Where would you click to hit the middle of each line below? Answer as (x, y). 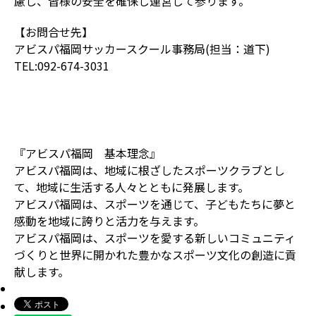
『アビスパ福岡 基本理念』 (87, 153)
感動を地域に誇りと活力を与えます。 (109, 221)
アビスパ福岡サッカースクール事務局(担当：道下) (142, 49)
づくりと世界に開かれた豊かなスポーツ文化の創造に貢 (155, 255)
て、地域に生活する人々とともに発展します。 (132, 187)
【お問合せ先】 (54, 32)
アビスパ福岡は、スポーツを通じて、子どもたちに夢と (155, 204)
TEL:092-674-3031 (62, 66)
